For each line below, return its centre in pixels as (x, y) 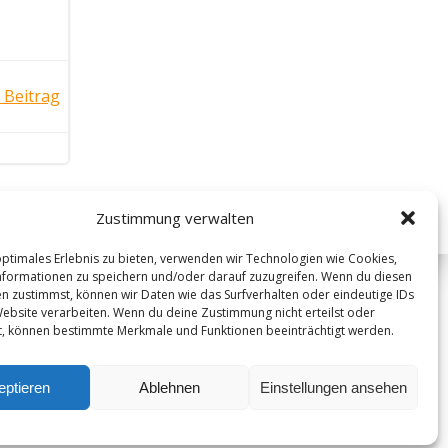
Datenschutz (100, 413)
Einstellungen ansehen (333, 387)
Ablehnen (170, 387)
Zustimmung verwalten (174, 218)
